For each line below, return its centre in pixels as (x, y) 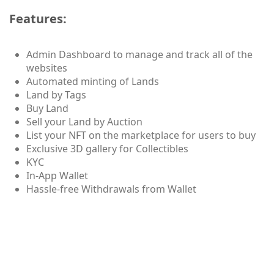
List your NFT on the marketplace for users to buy (141, 135)
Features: (38, 18)
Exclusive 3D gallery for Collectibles (107, 148)
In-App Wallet (57, 175)
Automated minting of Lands (92, 81)
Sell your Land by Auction (84, 121)
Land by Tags (56, 94)
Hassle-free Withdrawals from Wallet (111, 189)
